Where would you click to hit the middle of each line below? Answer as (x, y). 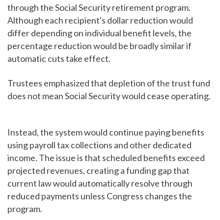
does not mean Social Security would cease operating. (109, 96)
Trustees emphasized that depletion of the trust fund (109, 83)
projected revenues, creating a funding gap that (98, 171)
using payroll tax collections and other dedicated (99, 145)
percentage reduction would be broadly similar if (99, 46)
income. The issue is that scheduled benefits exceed (106, 158)
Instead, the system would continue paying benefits (106, 132)
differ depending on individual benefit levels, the (99, 33)
